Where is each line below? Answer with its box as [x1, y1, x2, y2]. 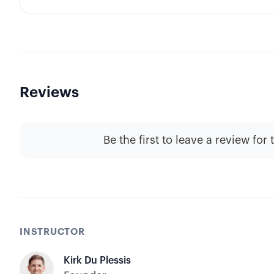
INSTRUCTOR [20, 228, 85, 237]
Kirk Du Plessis [64, 255, 131, 265]
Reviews [20, 85, 79, 100]
